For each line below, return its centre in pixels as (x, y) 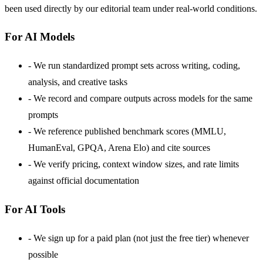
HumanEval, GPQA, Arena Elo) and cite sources (119, 148)
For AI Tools (35, 209)
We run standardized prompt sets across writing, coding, (137, 66)
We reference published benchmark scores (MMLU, (130, 131)
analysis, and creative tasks (78, 82)
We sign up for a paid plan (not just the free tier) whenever (141, 238)
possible (43, 254)
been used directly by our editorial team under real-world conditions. (131, 8)
